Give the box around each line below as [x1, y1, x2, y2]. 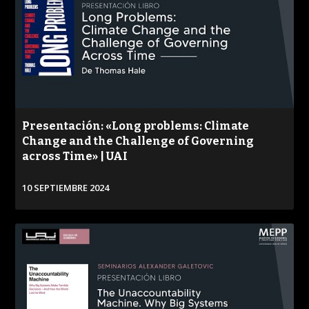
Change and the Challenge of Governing [22, 134, 255, 148]
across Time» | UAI [22, 150, 128, 163]
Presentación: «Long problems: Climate [22, 119, 250, 133]
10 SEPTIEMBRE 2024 [22, 181, 110, 195]
